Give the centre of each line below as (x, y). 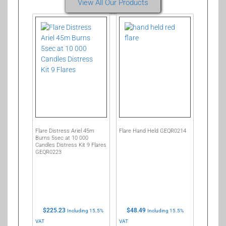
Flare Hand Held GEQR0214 (153, 131)
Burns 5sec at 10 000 (62, 138)
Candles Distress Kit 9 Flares (71, 145)
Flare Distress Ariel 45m (65, 131)
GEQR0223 (48, 152)
